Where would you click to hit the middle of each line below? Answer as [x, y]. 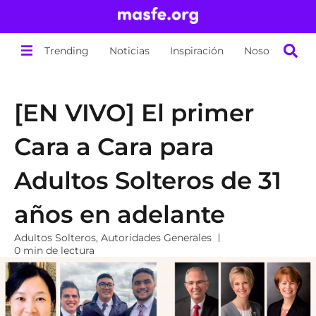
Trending [67, 50]
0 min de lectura [54, 250]
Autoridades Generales [156, 238]
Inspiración [197, 50]
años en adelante [120, 214]
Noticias [130, 50]
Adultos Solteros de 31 [148, 181]
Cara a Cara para [114, 147]
